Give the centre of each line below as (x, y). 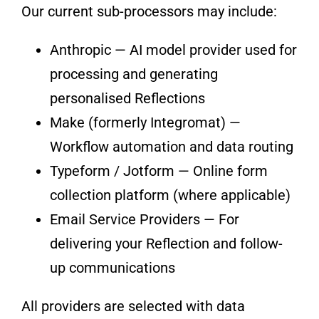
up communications (112, 267)
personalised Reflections (127, 98)
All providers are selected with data (133, 306)
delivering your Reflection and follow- (166, 243)
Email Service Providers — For (144, 219)
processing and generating (134, 74)
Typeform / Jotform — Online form (158, 171)
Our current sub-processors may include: (149, 11)
